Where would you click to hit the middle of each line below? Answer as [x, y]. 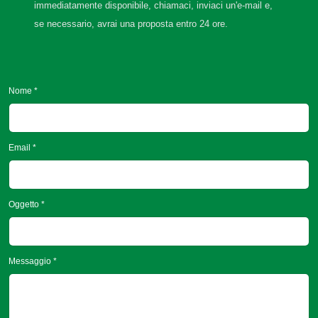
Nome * [23, 91]
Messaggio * [33, 261]
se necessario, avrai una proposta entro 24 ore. [131, 24]
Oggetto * [27, 204]
